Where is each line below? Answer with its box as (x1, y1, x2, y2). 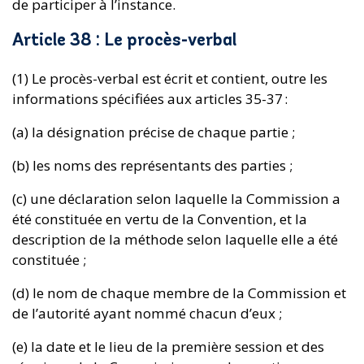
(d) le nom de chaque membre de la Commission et (12, 283, 346, 302)
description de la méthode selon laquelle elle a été (12, 229, 338, 249)
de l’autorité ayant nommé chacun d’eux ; (12, 303, 285, 323)
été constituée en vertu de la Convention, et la (12, 209, 307, 228)
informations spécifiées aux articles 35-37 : (12, 89, 291, 108)
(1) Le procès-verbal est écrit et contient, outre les (12, 68, 327, 88)
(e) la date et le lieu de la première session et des (12, 336, 324, 356)
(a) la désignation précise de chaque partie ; (12, 122, 298, 141)
